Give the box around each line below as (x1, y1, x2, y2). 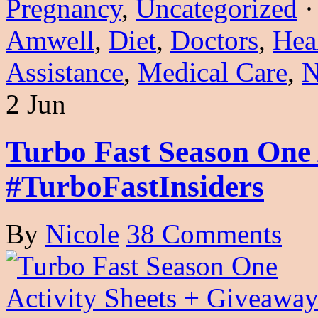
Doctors (170, 24, 258, 55)
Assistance (6, 56, 124, 87)
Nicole (45, 218, 119, 249)
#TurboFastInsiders (6, 169, 264, 203)
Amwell (6, 24, 94, 55)
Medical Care (138, 56, 287, 87)
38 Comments (126, 218, 282, 249)
